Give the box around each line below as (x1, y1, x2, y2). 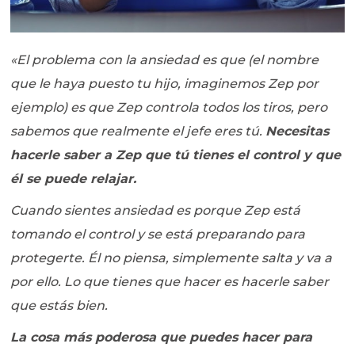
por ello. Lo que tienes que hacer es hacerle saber (10, 273, 330, 289)
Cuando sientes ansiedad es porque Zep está (10, 202, 301, 218)
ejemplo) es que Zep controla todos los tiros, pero (10, 99, 328, 115)
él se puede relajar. (10, 170, 137, 186)
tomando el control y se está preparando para (10, 226, 306, 242)
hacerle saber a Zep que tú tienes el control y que (10, 147, 342, 162)
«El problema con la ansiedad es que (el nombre (10, 52, 319, 67)
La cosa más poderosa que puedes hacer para (10, 329, 313, 345)
